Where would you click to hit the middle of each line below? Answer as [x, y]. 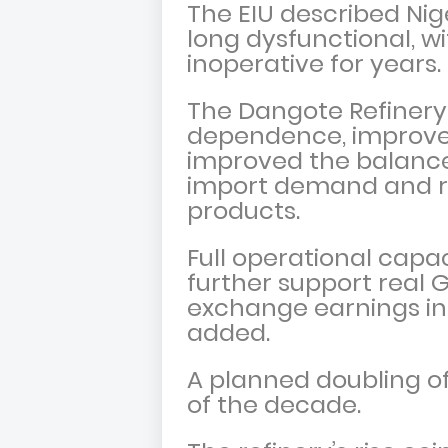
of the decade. [280, 405]
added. [231, 333]
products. [249, 211]
